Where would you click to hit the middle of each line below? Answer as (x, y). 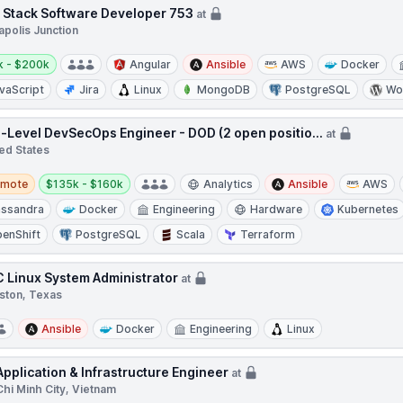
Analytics (228, 184)
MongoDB (224, 90)
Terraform (268, 234)
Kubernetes (368, 209)
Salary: (63, 176)
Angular (151, 64)
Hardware (277, 209)
